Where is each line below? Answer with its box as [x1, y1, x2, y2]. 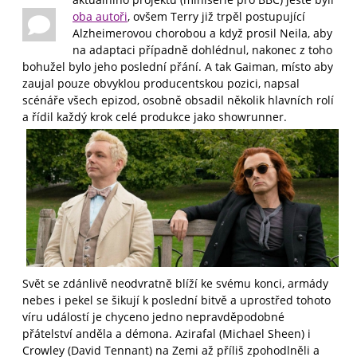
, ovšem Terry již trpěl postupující [127, 9, 305, 25]
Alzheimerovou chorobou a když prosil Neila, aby [73, 25, 332, 41]
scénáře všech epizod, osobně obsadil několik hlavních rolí [22, 92, 334, 108]
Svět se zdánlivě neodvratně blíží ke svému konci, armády [22, 275, 328, 291]
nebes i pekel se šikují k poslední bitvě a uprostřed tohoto [22, 292, 331, 308]
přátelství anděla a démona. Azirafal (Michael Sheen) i [22, 325, 311, 341]
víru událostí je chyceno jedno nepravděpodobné [22, 308, 284, 324]
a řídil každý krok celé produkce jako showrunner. [22, 109, 287, 125]
